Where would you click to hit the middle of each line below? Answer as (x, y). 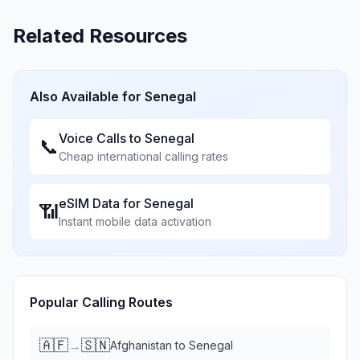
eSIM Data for (101, 203)
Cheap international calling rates (143, 156)
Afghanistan (141, 345)
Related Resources (100, 36)
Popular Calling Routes (101, 302)
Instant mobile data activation (135, 221)
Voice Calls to (102, 138)
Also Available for (87, 96)
